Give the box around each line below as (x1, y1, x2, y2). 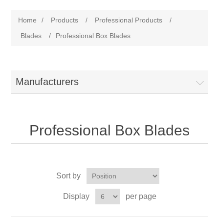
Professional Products (95, 16, 163, 24)
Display (63, 192, 89, 200)
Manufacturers (16, 76, 79, 87)
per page (125, 192, 156, 200)
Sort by (56, 172, 81, 180)
